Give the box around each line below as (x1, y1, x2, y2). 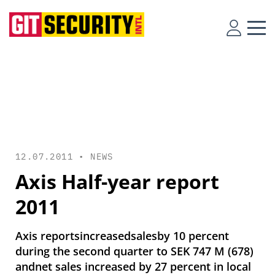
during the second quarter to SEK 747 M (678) (15, 244, 254, 258)
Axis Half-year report (15, 168, 219, 195)
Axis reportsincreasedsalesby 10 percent (15, 228, 229, 243)
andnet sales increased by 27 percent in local (15, 259, 251, 274)
